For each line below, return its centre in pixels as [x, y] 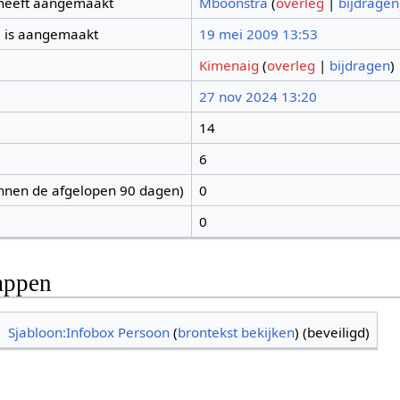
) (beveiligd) [333, 332]
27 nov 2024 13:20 [258, 97]
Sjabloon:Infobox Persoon [89, 332]
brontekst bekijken [237, 332]
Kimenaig [229, 66]
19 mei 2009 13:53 [258, 34]
